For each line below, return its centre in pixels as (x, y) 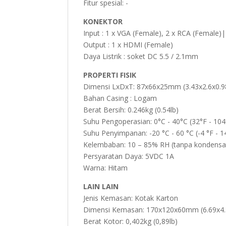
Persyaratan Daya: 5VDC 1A (129, 156)
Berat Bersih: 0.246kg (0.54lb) (131, 109)
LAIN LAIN (101, 186)
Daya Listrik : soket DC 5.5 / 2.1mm (141, 56)
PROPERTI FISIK (110, 75)
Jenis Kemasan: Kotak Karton (131, 198)
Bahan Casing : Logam (120, 98)
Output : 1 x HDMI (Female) (128, 44)
